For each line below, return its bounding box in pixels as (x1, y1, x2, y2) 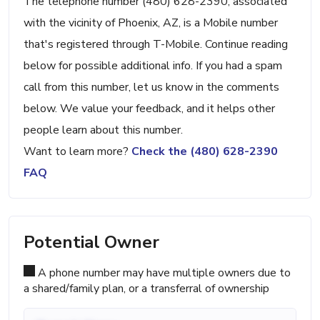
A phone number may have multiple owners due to (35, 265, 291, 281)
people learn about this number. (24, 122, 183, 139)
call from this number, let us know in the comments (24, 79, 279, 96)
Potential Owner (24, 231, 159, 254)
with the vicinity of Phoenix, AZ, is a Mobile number (24, 15, 278, 31)
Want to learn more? (24, 144, 131, 160)
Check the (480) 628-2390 (131, 144, 278, 160)
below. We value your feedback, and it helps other (24, 101, 275, 117)
